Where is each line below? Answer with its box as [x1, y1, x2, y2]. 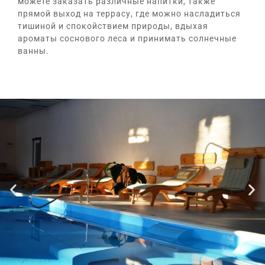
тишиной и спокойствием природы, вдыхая [18, 21, 208, 31]
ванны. [18, 46, 49, 56]
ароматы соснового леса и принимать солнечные [18, 34, 237, 44]
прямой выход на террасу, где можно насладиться [18, 9, 241, 19]
